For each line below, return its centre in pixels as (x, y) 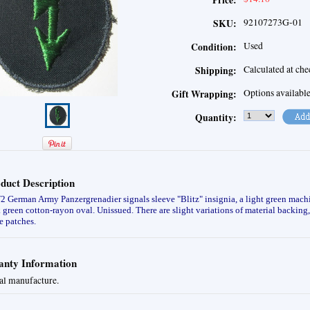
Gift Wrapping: (204, 94)
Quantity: (216, 118)
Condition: (214, 47)
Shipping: (216, 71)
